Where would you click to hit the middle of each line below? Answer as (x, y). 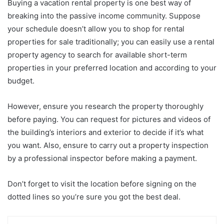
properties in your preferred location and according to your (112, 68)
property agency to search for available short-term (97, 55)
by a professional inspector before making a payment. (102, 158)
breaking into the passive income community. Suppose (104, 16)
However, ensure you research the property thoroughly (105, 106)
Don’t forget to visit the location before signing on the (102, 184)
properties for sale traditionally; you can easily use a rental (111, 42)
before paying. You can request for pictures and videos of (109, 119)
